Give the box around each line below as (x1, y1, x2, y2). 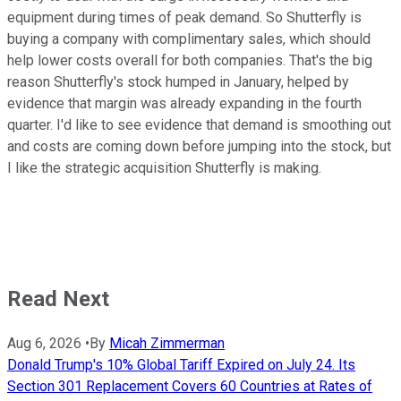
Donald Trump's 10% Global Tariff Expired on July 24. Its (7, 356, 355, 374)
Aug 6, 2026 (7, 335, 81, 353)
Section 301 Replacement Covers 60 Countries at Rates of (7, 378, 372, 396)
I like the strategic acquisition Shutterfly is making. (7, 159, 325, 177)
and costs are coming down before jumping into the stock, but (7, 138, 391, 156)
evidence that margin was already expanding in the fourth (7, 95, 362, 113)
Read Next (7, 286, 109, 312)
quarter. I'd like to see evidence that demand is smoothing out (7, 116, 391, 134)
